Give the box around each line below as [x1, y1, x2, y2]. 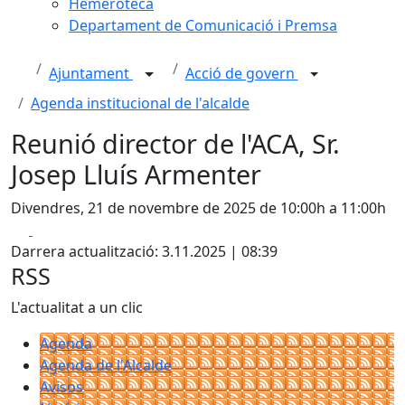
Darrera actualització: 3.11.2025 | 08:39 [11, 241, 278, 261]
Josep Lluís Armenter [11, 156, 261, 192]
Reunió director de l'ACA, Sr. [11, 126, 340, 161]
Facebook [32, 219, 98, 239]
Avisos [40, 377, 83, 397]
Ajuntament [49, 63, 133, 84]
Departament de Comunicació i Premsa [69, 15, 337, 35]
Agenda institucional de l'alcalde [31, 93, 250, 113]
